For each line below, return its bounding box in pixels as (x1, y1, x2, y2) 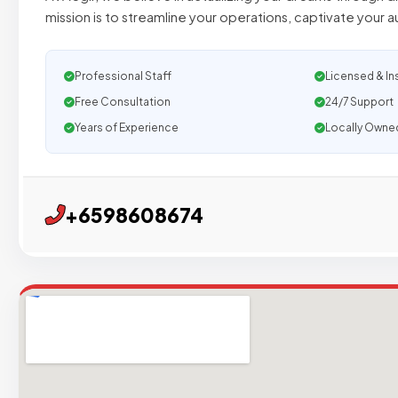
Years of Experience (75, 121, 179, 134)
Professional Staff (75, 69, 171, 83)
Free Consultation (75, 95, 171, 108)
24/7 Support (324, 95, 394, 108)
